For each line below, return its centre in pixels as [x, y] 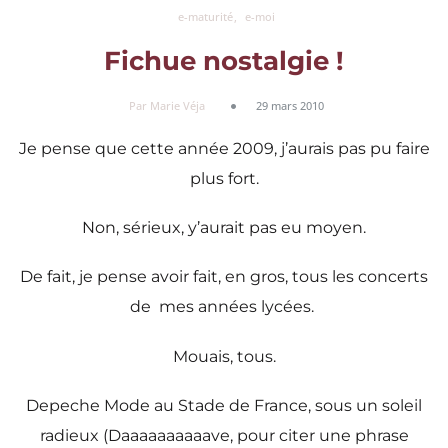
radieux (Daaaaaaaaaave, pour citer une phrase [224, 435]
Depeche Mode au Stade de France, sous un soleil [224, 405]
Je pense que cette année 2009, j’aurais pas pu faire [224, 148]
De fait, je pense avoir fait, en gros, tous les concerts [224, 277]
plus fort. [224, 178]
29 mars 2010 [290, 105]
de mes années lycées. [224, 307]
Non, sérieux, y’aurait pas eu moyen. [224, 228]
